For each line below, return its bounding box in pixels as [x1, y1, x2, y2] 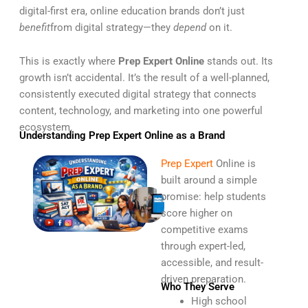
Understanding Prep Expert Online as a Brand [19, 129, 225, 142]
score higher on [161, 206, 232, 219]
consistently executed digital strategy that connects [19, 88, 256, 101]
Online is [213, 157, 256, 170]
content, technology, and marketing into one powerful [19, 104, 263, 118]
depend [173, 21, 206, 34]
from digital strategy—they [49, 21, 173, 34]
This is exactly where [19, 55, 118, 68]
